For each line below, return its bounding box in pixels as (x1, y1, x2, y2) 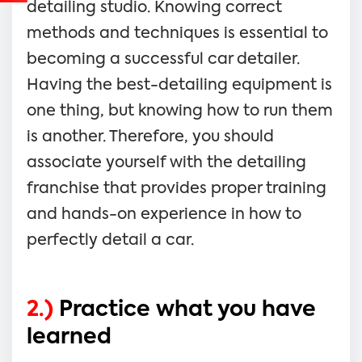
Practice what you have (53, 299, 316, 321)
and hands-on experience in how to (27, 206, 301, 222)
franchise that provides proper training (27, 180, 326, 196)
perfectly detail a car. (27, 232, 198, 248)
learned (27, 326, 112, 348)
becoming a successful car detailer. (27, 51, 300, 67)
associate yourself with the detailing (27, 154, 306, 170)
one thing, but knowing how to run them (27, 103, 333, 119)
